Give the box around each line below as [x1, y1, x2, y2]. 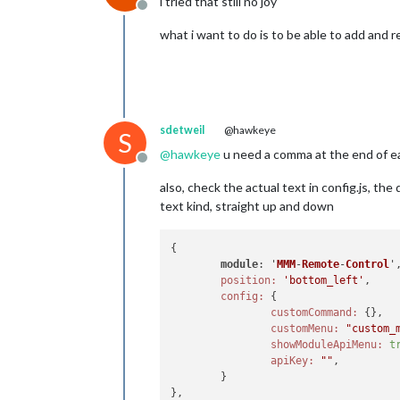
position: [221, 273, 278, 287]
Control [346, 257, 390, 271]
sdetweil [160, 122, 204, 137]
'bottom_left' [283, 273, 365, 287]
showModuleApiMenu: [271, 337, 384, 351]
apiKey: [271, 354, 315, 367]
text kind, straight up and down [160, 197, 334, 213]
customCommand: [271, 305, 359, 319]
